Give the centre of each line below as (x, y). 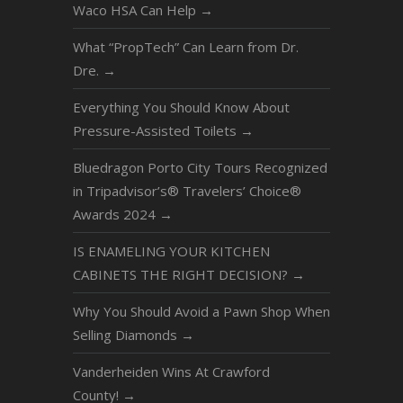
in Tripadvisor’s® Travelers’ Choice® (187, 191)
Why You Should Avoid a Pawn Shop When (201, 312)
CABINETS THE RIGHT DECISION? (182, 275)
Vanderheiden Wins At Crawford (171, 372)
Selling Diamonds (126, 335)
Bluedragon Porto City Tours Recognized (200, 168)
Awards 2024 (116, 215)
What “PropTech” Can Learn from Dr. (185, 47)
